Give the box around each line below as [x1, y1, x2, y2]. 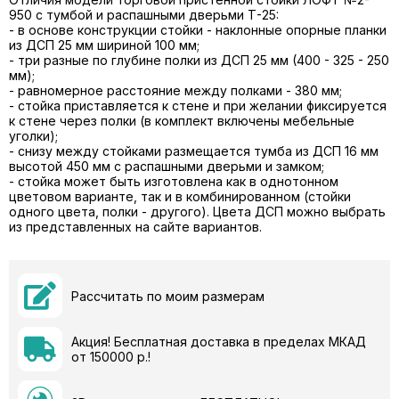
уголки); [9, 128, 58, 143]
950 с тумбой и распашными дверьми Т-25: [9, 7, 279, 22]
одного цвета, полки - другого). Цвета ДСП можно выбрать [9, 204, 386, 219]
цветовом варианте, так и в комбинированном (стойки [9, 189, 351, 204]
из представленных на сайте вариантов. [9, 219, 262, 234]
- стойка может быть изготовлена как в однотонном [9, 174, 338, 189]
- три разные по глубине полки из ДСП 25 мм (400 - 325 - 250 [9, 53, 389, 68]
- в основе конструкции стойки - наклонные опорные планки [9, 22, 387, 37]
